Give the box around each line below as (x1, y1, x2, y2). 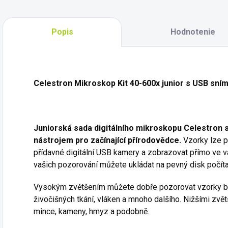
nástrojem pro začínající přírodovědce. (34, 135, 181, 145)
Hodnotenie (170, 27, 215, 37)
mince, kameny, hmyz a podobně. (34, 207, 149, 216)
